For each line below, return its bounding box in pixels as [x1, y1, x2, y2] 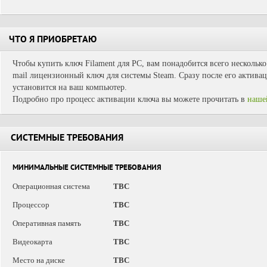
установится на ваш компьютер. [13, 83, 127, 92]
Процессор [13, 200, 49, 209]
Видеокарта [13, 237, 52, 246]
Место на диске [13, 256, 65, 265]
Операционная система [13, 182, 90, 191]
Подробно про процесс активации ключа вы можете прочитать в [13, 95, 247, 104]
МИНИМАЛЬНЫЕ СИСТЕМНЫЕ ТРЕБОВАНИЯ [13, 164, 162, 173]
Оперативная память [13, 219, 81, 228]
